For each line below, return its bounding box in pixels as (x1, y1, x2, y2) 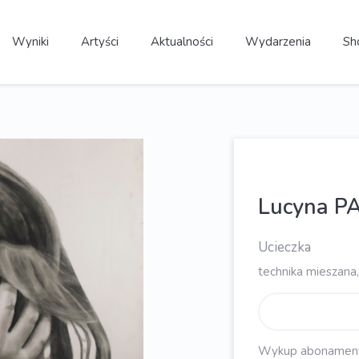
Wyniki (11, 34, 49, 50)
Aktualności (150, 34, 213, 50)
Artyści (80, 34, 119, 50)
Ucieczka (257, 237, 311, 256)
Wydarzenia (244, 34, 311, 50)
